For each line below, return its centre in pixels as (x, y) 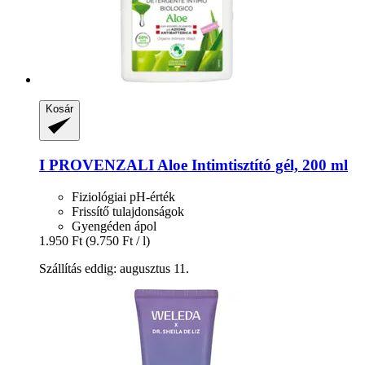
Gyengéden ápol (114, 226)
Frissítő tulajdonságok (128, 211)
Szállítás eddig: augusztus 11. (114, 268)
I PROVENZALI (97, 165)
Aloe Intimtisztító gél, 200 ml (251, 165)
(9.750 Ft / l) (118, 240)
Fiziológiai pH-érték (123, 196)
